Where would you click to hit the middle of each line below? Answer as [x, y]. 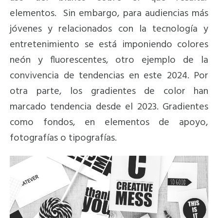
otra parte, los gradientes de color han [109, 92]
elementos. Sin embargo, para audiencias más [109, 14]
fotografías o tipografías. [63, 138]
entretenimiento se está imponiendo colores [109, 45]
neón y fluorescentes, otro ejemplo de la [109, 61]
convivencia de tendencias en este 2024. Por [109, 76]
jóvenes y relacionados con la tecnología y [109, 29]
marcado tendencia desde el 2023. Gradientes [109, 107]
